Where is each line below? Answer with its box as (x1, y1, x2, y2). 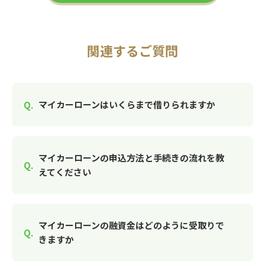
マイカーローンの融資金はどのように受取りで (38, 219, 224, 231)
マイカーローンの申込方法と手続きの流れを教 (38, 151, 224, 164)
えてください (38, 166, 91, 178)
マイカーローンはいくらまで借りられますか (38, 98, 215, 111)
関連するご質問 (87, 41, 178, 60)
